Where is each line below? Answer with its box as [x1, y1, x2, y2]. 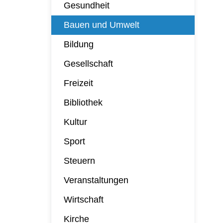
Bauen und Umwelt [64, 20, 139, 30]
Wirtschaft [64, 195, 104, 205]
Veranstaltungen [64, 175, 128, 185]
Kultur [64, 117, 87, 127]
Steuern [64, 156, 95, 166]
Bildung [64, 39, 94, 49]
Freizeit [64, 78, 93, 88]
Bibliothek [64, 98, 103, 108]
